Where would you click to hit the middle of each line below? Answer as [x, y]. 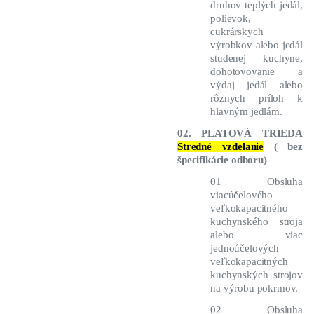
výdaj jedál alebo [257, 85]
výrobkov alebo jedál [257, 45]
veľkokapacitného [249, 209]
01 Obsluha [257, 182]
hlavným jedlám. [246, 112]
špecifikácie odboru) [222, 160]
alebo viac [257, 235]
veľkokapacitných [249, 262]
